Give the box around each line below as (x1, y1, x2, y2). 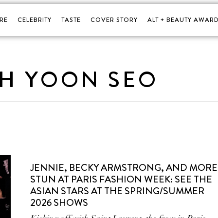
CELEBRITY (17, 15, 52, 24)
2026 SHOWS (30, 196, 89, 210)
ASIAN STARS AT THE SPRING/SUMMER (30, 184, 205, 198)
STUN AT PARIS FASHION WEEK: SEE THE (30, 172, 213, 186)
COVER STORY (90, 15, 138, 24)
